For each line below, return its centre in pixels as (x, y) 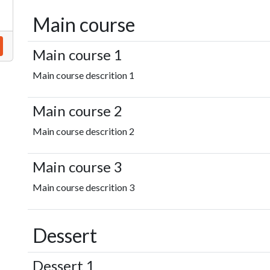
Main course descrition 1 (83, 75)
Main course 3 (77, 167)
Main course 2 (77, 111)
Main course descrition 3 (83, 187)
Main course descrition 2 (83, 131)
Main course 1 (77, 55)
